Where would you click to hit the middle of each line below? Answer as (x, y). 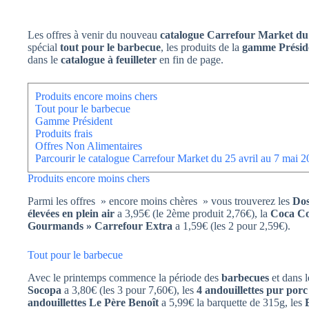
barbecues (247, 277)
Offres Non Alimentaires (89, 146)
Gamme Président (74, 121)
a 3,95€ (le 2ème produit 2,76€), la (192, 213)
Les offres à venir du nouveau (94, 35)
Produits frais (64, 133)
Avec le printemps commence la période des (124, 277)
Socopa (44, 290)
